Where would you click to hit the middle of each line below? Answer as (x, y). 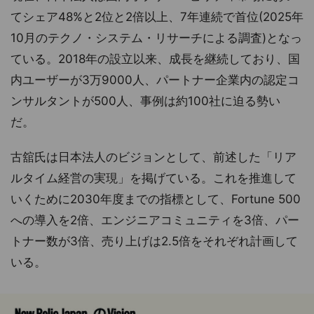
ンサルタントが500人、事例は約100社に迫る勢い (145, 101)
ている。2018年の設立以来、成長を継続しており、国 (155, 59)
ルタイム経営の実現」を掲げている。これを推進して (153, 178)
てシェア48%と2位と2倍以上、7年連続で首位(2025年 (157, 16)
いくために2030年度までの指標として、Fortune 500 (156, 199)
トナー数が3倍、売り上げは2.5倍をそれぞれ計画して (154, 241)
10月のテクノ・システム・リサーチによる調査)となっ (156, 37)
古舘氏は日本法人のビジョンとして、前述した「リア (153, 157)
